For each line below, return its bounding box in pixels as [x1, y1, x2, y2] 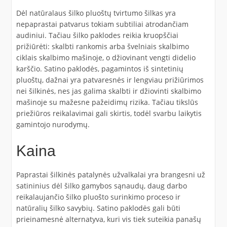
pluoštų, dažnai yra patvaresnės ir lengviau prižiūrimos [16, 75, 204, 85]
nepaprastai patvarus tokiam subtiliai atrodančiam [16, 19, 188, 29]
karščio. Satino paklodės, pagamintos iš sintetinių [16, 64, 183, 73]
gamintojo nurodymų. [16, 120, 90, 129]
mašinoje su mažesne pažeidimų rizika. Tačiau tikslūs [16, 97, 198, 107]
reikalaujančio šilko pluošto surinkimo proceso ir [16, 192, 180, 202]
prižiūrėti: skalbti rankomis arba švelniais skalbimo [16, 42, 189, 51]
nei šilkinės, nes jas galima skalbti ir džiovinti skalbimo [16, 86, 201, 96]
